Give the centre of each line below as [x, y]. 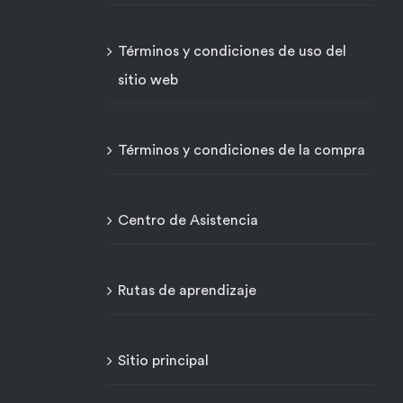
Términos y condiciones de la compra [241, 150]
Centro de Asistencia [188, 220]
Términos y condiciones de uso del [232, 51]
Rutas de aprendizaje [187, 291]
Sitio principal [163, 361]
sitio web [148, 80]
